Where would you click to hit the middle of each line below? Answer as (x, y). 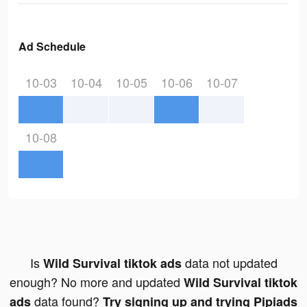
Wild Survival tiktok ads (112, 263)
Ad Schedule (52, 47)
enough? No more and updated (97, 282)
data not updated (229, 263)
